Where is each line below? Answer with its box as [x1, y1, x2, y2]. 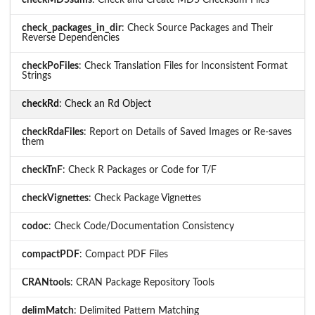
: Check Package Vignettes [89, 193, 201, 204]
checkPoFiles [22, 61, 79, 72]
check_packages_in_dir [22, 23, 122, 34]
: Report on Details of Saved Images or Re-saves [84, 127, 292, 138]
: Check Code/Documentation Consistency [49, 221, 234, 232]
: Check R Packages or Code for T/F [63, 165, 217, 176]
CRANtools [22, 278, 70, 288]
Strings [22, 71, 51, 82]
